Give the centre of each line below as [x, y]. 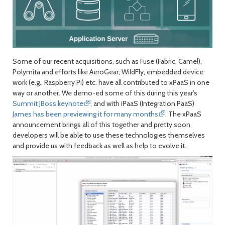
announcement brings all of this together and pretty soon [101, 124]
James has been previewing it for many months [85, 114]
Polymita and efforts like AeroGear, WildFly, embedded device [108, 72]
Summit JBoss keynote [48, 103]
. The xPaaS [184, 114]
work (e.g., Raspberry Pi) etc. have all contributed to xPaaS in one [111, 82]
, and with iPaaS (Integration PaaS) [143, 103]
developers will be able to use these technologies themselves [109, 135]
